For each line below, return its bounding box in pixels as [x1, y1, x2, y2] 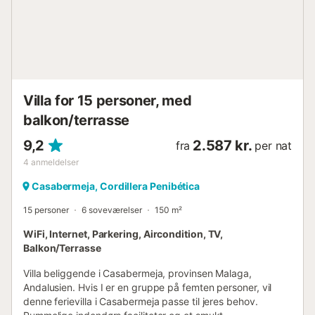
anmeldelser [31, 156, 79, 167]
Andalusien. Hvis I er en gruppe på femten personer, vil [23, 281, 272, 293]
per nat [255, 138, 292, 153]
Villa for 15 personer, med [23, 91, 192, 109]
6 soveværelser [82, 204, 142, 215]
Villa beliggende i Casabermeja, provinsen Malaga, [23, 266, 252, 279]
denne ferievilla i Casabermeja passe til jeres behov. [23, 295, 258, 307]
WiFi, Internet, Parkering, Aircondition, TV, [23, 227, 224, 240]
